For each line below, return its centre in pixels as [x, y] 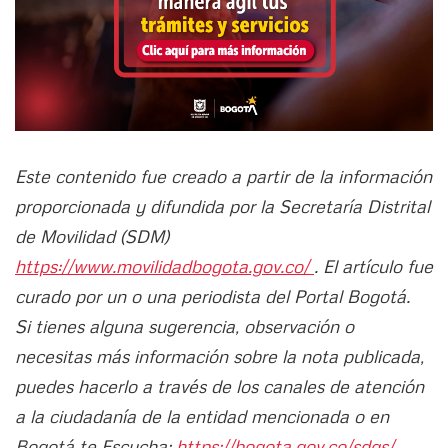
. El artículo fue [373, 265]
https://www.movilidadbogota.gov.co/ [164, 265]
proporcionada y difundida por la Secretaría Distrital [222, 205]
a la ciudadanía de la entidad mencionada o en [202, 415]
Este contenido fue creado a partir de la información [223, 175]
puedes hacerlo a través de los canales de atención [219, 385]
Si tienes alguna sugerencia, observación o [184, 325]
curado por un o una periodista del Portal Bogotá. [212, 295]
